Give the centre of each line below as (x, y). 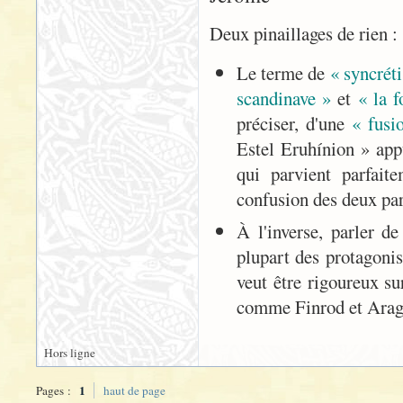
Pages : (55, 390)
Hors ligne (70, 353)
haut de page (134, 390)
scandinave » (284, 98)
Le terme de (283, 73)
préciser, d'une (295, 123)
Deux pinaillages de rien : (304, 33)
